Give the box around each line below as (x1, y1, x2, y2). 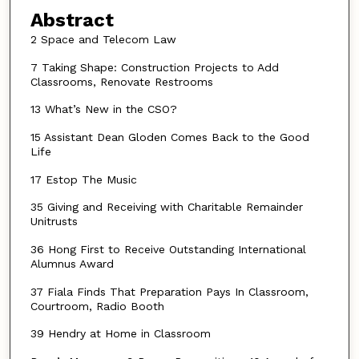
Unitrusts (30, 215, 78, 228)
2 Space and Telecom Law (30, 33, 176, 46)
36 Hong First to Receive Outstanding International (30, 243, 306, 256)
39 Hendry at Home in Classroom (30, 327, 211, 341)
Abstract (30, 9, 114, 32)
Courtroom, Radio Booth (30, 299, 164, 313)
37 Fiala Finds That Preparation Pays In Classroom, (30, 284, 309, 298)
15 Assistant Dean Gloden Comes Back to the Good (30, 131, 309, 144)
